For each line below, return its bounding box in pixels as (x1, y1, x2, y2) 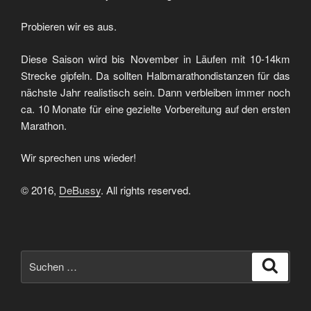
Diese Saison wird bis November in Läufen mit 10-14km (21, 51, 290, 66)
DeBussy (59, 182, 101, 197)
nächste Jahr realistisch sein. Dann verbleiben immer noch (21, 84, 290, 99)
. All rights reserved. (101, 182, 191, 197)
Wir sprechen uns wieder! (21, 150, 136, 165)
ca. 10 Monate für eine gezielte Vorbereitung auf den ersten (21, 101, 290, 116)
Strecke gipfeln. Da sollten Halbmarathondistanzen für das (21, 67, 290, 83)
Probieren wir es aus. (21, 19, 117, 34)
